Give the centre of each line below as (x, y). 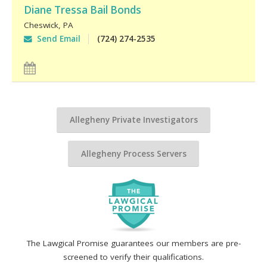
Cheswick (41, 25)
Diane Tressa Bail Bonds (82, 10)
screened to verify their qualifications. (133, 257)
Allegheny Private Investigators (133, 119)
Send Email (56, 38)
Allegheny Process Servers (133, 153)
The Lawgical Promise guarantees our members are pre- (133, 243)
